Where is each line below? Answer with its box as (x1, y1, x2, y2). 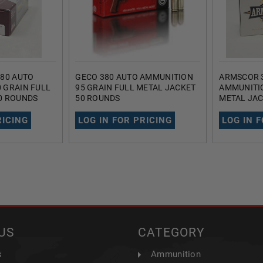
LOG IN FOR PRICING (78, 115, 173, 126)
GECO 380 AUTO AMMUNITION (75, 72, 193, 82)
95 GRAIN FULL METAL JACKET (75, 83, 196, 92)
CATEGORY (138, 225, 205, 240)
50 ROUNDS (75, 93, 120, 103)
